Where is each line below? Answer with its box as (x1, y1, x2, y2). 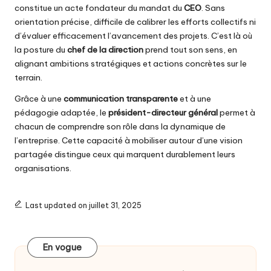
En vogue (43, 242, 82, 253)
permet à (218, 106, 255, 118)
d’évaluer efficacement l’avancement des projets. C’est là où (15, 30, 252, 41)
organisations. (15, 162, 71, 174)
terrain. (15, 71, 42, 83)
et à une (178, 93, 211, 104)
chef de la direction (67, 44, 143, 55)
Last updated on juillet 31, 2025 (25, 200, 142, 210)
